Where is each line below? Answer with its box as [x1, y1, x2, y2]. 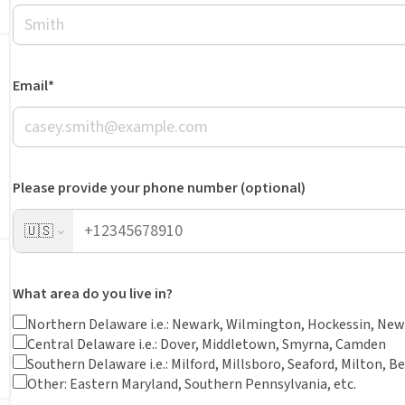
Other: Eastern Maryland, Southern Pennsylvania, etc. [27, 374, 356, 394]
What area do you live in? [13, 284, 173, 304]
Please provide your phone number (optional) [13, 178, 306, 198]
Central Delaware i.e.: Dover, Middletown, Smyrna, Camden [27, 334, 386, 354]
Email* [13, 76, 54, 96]
